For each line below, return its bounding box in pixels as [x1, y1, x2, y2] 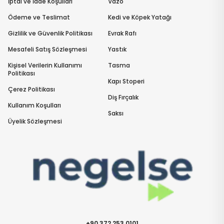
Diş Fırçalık [107, 93, 138, 102]
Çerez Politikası [8, 85, 55, 94]
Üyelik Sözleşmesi [8, 117, 62, 126]
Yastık [107, 45, 126, 54]
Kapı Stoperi [107, 77, 144, 86]
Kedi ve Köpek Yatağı [107, 13, 171, 22]
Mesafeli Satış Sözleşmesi [8, 45, 87, 54]
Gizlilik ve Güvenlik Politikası [8, 29, 92, 38]
